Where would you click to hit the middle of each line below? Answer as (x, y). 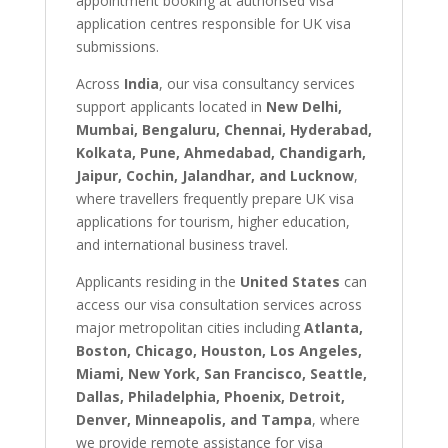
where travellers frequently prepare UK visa (214, 199)
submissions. (117, 47)
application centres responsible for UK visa (213, 24)
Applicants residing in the (157, 282)
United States (289, 282)
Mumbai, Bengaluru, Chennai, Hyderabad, (223, 130)
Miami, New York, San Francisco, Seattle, (221, 374)
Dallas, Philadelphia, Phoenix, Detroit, (210, 397)
